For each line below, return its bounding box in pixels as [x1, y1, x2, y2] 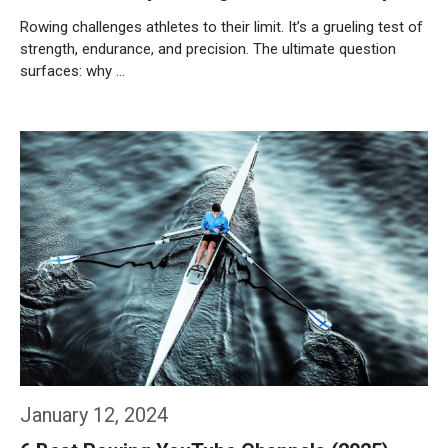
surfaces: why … [20, 62, 125, 80]
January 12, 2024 [20, 403, 168, 427]
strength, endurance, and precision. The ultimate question [20, 40, 396, 58]
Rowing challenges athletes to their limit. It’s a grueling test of [20, 18, 423, 36]
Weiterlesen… [40, 115, 126, 133]
